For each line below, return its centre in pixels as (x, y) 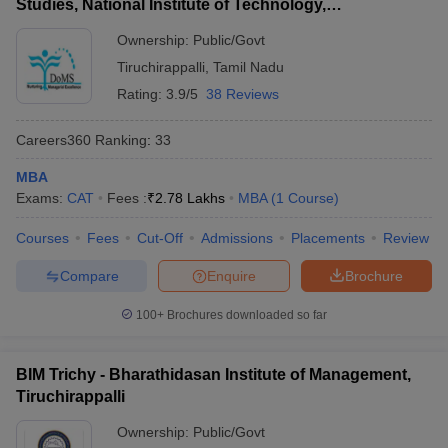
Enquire (231, 275)
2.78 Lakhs (190, 198)
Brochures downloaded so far (245, 315)
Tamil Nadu (248, 67)
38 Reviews (242, 94)
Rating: (141, 94)
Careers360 (53, 139)
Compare (89, 275)
